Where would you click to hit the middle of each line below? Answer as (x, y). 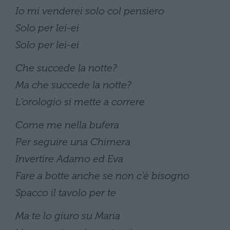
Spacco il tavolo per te (66, 192)
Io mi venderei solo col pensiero (90, 11)
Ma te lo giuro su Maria (68, 215)
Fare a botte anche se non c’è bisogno (102, 175)
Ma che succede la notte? (73, 84)
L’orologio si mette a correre (80, 101)
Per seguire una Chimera (73, 141)
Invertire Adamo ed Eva (69, 158)
